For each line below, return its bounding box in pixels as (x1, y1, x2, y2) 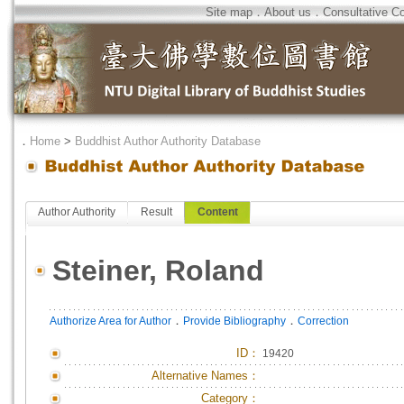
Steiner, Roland (52, 254, 264, 287)
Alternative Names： (151, 369, 260, 382)
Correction (298, 315, 349, 327)
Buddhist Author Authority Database (75, 134, 261, 148)
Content (197, 206, 238, 218)
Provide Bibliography (183, 315, 286, 327)
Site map (206, 5, 252, 19)
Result (141, 206, 172, 218)
